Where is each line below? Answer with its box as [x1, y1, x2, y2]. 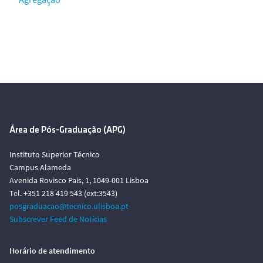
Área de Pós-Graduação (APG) [9, 126, 126, 135]
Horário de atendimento [9, 245, 95, 256]
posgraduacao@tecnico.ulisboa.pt [9, 201, 129, 211]
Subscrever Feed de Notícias [9, 214, 107, 224]
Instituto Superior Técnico [9, 149, 100, 160]
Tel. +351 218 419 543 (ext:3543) [9, 188, 117, 198]
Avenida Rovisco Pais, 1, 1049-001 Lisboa [9, 175, 149, 186]
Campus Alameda [9, 162, 71, 173]
